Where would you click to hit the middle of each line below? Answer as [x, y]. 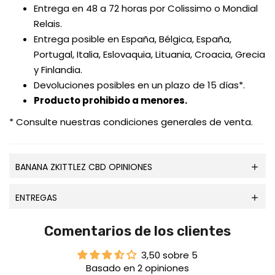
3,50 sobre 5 [169, 255]
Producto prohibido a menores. [110, 101]
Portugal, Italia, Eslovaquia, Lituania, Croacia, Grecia [149, 55]
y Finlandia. [58, 70]
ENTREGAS [36, 198]
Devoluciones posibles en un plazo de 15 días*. [139, 85]
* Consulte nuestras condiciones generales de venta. [131, 122]
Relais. [48, 24]
